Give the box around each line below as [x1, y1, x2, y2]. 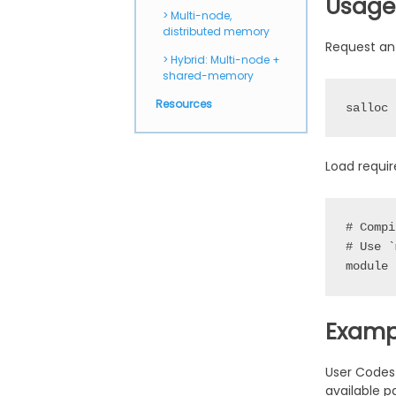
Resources [156, 95, 213, 111]
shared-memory [163, 67, 255, 83]
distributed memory [163, 23, 270, 39]
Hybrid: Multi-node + [171, 51, 281, 67]
